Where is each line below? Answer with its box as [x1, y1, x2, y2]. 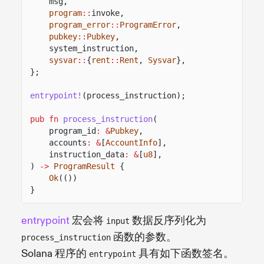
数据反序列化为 [130, 213, 206, 227]
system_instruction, [49, 43, 138, 53]
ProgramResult [54, 161, 115, 171]
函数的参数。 [111, 230, 177, 244]
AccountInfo [105, 137, 157, 147]
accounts [49, 137, 87, 147]
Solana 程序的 [21, 246, 89, 260]
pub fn [30, 114, 58, 124]
